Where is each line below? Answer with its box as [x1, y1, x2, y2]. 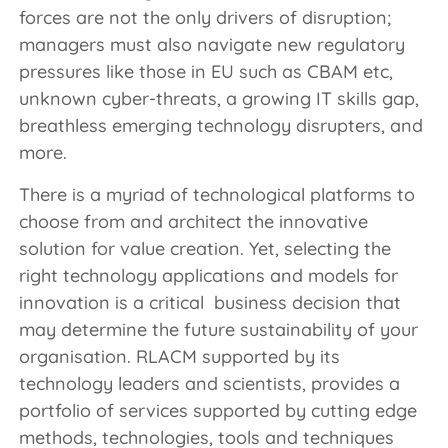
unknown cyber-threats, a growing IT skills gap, [19, 86, 419, 110]
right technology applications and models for [19, 263, 398, 287]
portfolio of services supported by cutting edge [19, 398, 417, 422]
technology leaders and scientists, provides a [19, 371, 400, 395]
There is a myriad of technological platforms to [19, 182, 415, 206]
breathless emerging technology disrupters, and [19, 113, 423, 137]
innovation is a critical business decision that [19, 290, 401, 314]
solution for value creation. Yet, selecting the [19, 236, 391, 260]
